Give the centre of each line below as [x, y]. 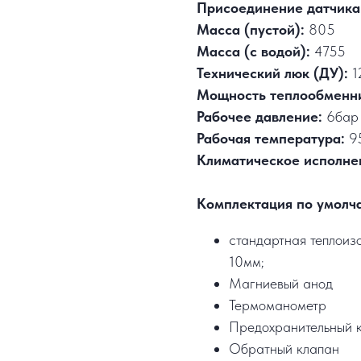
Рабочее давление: [261, 117]
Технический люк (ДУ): [272, 73]
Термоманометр [278, 305]
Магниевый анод [281, 284]
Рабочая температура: [271, 139]
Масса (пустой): [251, 30]
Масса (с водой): [253, 52]
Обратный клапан [284, 349]
